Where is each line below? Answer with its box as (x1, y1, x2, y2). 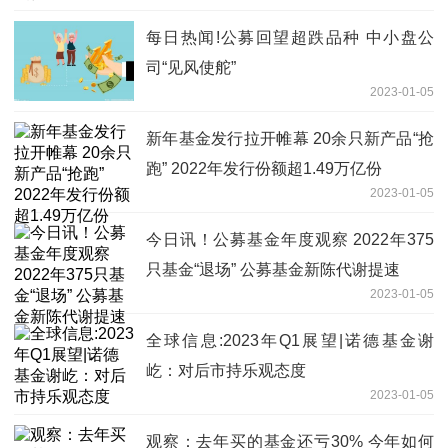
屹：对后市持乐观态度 (146, 361, 306, 379)
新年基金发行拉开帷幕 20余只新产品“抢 (146, 129, 434, 147)
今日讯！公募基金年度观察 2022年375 (146, 230, 434, 248)
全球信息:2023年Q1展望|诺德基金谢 (146, 331, 434, 349)
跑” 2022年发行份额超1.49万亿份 (146, 159, 382, 177)
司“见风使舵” (146, 58, 236, 76)
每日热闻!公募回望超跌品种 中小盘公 (146, 28, 434, 46)
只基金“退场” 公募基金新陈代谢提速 (146, 260, 400, 278)
